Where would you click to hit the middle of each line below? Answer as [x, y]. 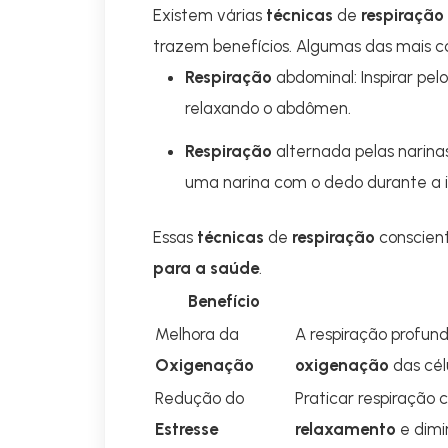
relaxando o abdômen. [268, 108]
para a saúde [206, 268]
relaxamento [345, 429]
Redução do [199, 398]
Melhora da [197, 334]
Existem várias [209, 15]
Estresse [186, 429]
